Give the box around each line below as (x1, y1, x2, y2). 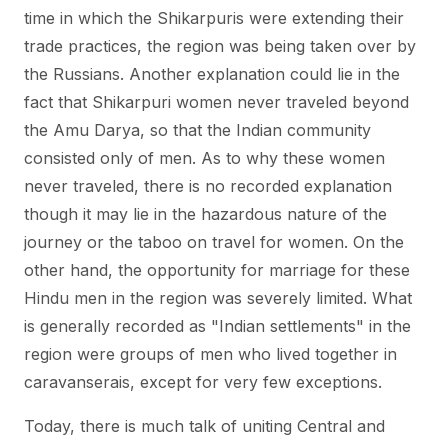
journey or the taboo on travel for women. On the (24, 232, 404, 252)
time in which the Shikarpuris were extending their (24, 8, 404, 28)
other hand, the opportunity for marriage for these (24, 260, 410, 280)
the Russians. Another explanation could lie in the (24, 64, 400, 84)
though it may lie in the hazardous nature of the (24, 204, 387, 224)
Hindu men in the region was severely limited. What (24, 288, 412, 308)
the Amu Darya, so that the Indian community (24, 120, 371, 140)
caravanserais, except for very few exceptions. (24, 372, 382, 392)
